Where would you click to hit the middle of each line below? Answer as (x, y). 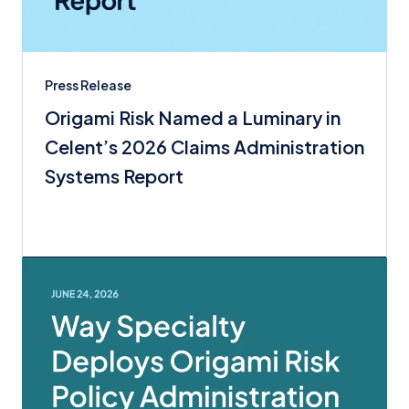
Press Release (88, 84)
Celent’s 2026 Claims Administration (204, 146)
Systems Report (114, 175)
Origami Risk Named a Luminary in (193, 117)
